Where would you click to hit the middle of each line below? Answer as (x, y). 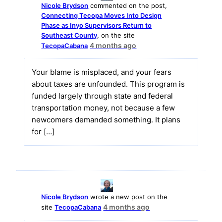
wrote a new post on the (128, 196)
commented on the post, (128, 5)
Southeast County (69, 35)
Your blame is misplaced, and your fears (102, 72)
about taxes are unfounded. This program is (109, 84)
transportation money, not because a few (104, 108)
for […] (43, 131)
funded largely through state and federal (103, 96)
